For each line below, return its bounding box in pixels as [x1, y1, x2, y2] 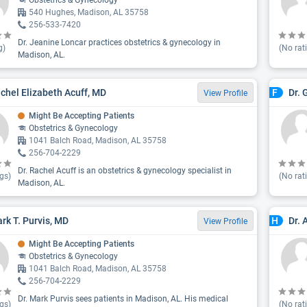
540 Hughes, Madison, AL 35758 [29, 8, 149, 17]
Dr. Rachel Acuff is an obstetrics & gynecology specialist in [18, 166, 232, 175]
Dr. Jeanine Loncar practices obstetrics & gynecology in [18, 38, 221, 47]
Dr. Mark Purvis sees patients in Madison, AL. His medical [18, 294, 228, 304]
